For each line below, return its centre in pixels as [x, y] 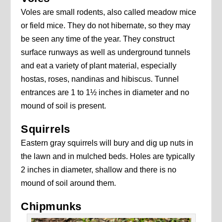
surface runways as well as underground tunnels [106, 52]
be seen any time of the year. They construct [98, 39]
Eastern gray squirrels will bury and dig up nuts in [107, 143]
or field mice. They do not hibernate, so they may [106, 25]
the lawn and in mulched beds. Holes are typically [108, 156]
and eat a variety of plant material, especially [99, 65]
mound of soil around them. [69, 183]
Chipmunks [51, 206]
